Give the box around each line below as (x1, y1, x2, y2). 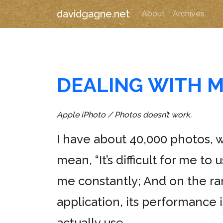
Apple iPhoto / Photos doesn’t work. (57, 110, 192, 119)
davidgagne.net (57, 8, 130, 20)
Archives (173, 9, 205, 18)
